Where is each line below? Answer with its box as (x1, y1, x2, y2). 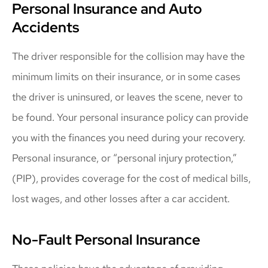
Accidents (12, 18, 79, 37)
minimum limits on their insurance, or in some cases (12, 70, 240, 84)
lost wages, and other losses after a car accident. (12, 192, 230, 206)
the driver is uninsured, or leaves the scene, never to (12, 90, 243, 104)
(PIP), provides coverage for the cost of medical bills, (12, 172, 251, 185)
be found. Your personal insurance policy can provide (12, 111, 248, 124)
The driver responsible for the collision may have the (12, 50, 245, 63)
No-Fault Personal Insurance (12, 230, 200, 249)
